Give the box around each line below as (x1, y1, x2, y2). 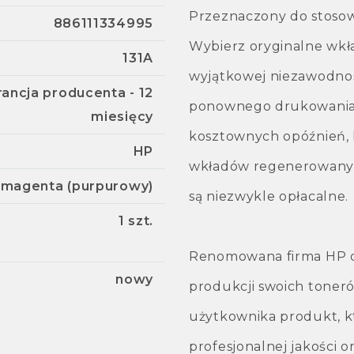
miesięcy (91, 108, 153, 124)
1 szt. (118, 213, 153, 228)
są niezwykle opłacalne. (189, 188, 349, 204)
